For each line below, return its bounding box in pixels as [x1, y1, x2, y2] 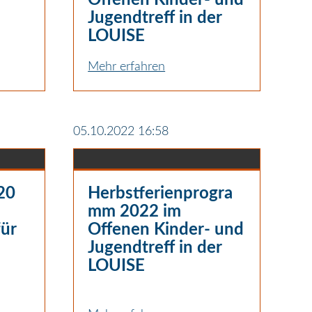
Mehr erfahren [88, 60, 166, 73]
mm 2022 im [88, 203, 182, 220]
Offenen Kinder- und [88, 221, 244, 238]
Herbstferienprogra [88, 185, 233, 202]
